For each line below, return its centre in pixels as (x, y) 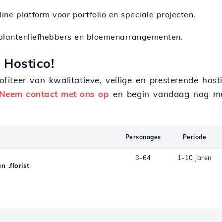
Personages (143, 137)
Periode (194, 137)
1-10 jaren (194, 158)
